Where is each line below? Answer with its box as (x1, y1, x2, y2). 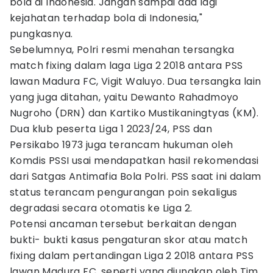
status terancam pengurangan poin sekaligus (10, 185, 238, 199)
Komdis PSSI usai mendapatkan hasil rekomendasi (10, 154, 259, 168)
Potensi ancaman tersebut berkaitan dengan (10, 217, 237, 231)
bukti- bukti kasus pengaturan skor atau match (10, 233, 247, 247)
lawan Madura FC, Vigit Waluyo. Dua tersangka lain (10, 74, 261, 88)
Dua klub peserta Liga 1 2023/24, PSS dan (10, 122, 212, 136)
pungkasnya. (10, 27, 73, 41)
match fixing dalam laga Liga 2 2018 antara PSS (10, 58, 243, 73)
